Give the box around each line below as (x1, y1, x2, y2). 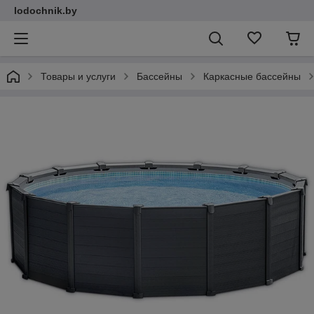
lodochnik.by (14, 5, 77, 16)
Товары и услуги (41, 71, 116, 82)
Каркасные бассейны (203, 71, 301, 82)
